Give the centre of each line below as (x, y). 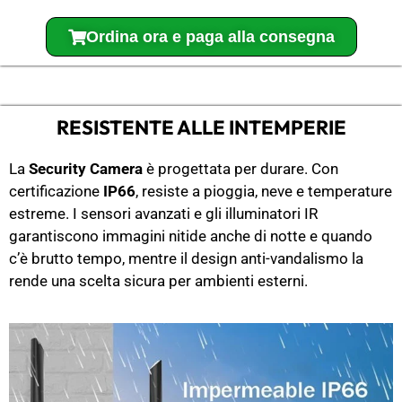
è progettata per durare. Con (240, 169)
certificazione (56, 192)
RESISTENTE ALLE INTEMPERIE (201, 128)
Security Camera (86, 169)
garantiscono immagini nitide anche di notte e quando (191, 236)
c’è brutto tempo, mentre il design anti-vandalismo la (186, 259)
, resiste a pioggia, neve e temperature (264, 192)
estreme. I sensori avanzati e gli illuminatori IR (163, 214)
